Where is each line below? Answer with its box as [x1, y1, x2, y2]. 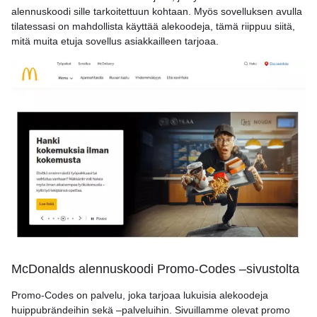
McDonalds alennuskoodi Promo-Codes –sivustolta [11, 261, 299, 276]
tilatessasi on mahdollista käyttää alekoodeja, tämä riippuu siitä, [11, 21, 295, 32]
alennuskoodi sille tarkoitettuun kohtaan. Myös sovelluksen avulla [11, 6, 302, 17]
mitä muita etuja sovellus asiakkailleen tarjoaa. [11, 35, 219, 47]
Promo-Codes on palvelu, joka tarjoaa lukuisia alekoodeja [11, 289, 268, 301]
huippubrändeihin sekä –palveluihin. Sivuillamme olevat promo [11, 304, 290, 316]
